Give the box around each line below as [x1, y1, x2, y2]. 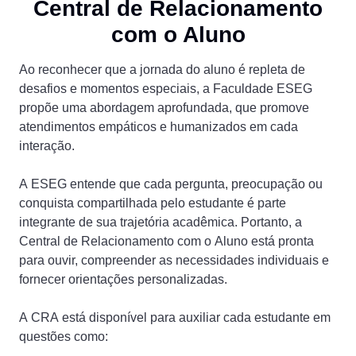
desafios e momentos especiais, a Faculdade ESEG [19, 82, 312, 96]
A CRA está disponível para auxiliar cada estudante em [19, 311, 331, 325]
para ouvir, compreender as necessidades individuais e [19, 253, 329, 268]
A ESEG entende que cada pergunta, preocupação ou [19, 177, 323, 192]
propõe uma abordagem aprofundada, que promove [19, 101, 309, 115]
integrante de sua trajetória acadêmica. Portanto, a [19, 215, 302, 230]
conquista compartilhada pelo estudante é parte [19, 196, 286, 211]
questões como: [19, 330, 108, 344]
